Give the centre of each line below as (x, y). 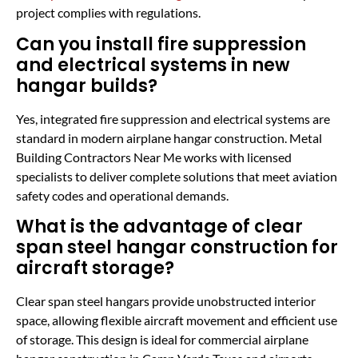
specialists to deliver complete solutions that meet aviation (177, 176)
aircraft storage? (95, 268)
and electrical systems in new (153, 65)
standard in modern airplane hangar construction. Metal (169, 137)
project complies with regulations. (108, 13)
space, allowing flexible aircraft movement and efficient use (177, 320)
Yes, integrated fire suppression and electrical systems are (173, 118)
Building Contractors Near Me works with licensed (154, 157)
